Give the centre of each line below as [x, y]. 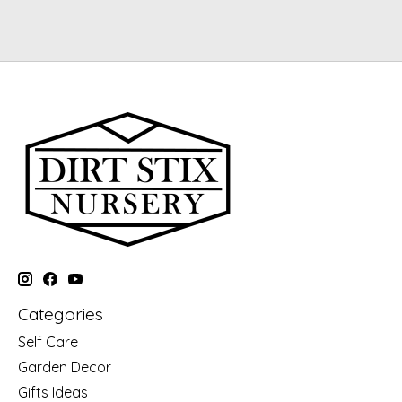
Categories [61, 314]
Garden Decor [65, 367]
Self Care [48, 342]
